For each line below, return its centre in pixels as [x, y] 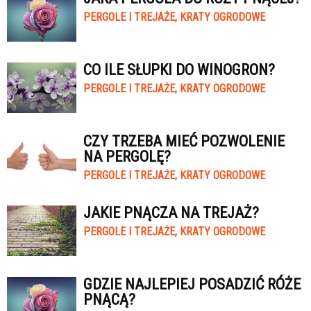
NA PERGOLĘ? [127, 157]
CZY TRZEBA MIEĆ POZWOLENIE [184, 141]
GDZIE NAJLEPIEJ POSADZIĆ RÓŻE [192, 284]
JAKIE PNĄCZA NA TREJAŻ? [171, 213]
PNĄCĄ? [109, 300]
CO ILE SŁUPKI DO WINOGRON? [179, 70]
